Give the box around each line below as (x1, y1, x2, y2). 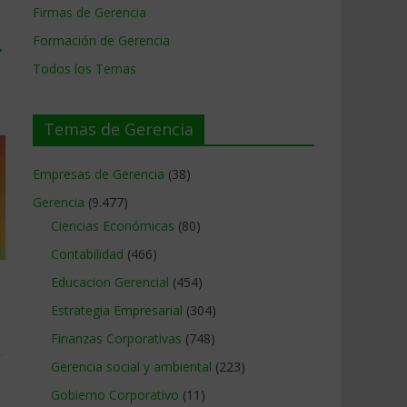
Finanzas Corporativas (51, 330, 182, 347)
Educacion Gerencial (51, 273, 169, 291)
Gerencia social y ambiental (51, 358, 212, 375)
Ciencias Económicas (51, 217, 174, 234)
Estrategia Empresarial (51, 302, 183, 319)
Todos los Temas (33, 60, 136, 77)
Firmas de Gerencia (33, 4, 146, 21)
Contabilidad (51, 245, 124, 263)
